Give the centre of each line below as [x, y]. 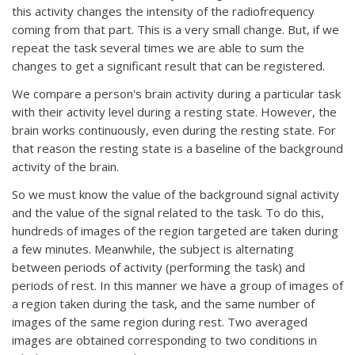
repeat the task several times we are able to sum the [158, 48]
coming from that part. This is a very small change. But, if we [176, 29]
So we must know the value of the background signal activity [176, 194]
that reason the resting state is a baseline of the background [177, 148]
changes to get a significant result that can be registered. [168, 66]
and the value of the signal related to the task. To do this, [168, 212]
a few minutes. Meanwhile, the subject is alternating [153, 249]
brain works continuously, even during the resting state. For [174, 130]
